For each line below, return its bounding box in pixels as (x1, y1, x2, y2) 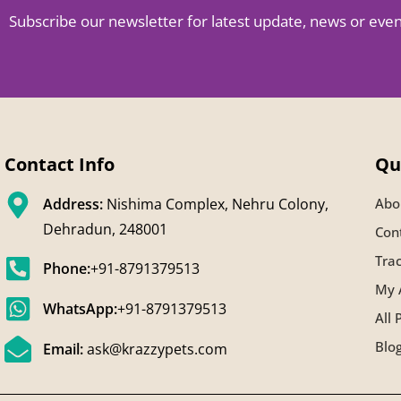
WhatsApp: (42, 299, 117, 319)
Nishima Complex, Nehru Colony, (106, 194, 328, 214)
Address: (42, 194, 107, 214)
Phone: (42, 259, 90, 278)
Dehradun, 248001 (42, 219, 167, 239)
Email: (42, 339, 83, 359)
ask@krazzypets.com (82, 339, 227, 359)
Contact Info (4, 152, 115, 176)
